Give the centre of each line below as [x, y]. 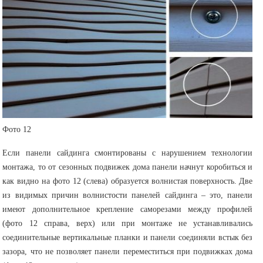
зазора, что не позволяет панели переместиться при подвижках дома [128, 252]
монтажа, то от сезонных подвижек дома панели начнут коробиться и [128, 167]
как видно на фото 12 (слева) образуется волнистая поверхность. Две [128, 181]
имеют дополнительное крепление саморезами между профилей [128, 210]
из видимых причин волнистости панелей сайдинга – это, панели [128, 195]
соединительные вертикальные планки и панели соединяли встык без [128, 238]
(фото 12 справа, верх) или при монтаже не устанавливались [128, 224]
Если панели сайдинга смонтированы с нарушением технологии [128, 153]
